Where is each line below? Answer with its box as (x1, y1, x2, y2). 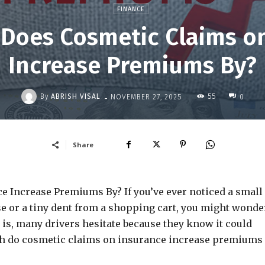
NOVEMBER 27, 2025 (110, 92, 182, 101)
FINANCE (117, 5, 145, 13)
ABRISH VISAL (50, 92, 101, 101)
